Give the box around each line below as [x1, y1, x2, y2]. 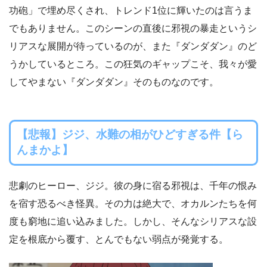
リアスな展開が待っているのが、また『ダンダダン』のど [9, 41, 257, 51]
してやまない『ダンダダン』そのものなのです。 [9, 76, 219, 87]
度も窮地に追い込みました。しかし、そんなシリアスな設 [9, 216, 257, 227]
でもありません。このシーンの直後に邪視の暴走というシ [9, 23, 257, 33]
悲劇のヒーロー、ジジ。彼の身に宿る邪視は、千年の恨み [9, 181, 257, 191]
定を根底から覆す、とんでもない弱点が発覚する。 [9, 234, 228, 245]
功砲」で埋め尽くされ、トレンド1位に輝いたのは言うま [9, 5, 253, 15]
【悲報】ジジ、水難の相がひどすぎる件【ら [16, 128, 243, 141]
